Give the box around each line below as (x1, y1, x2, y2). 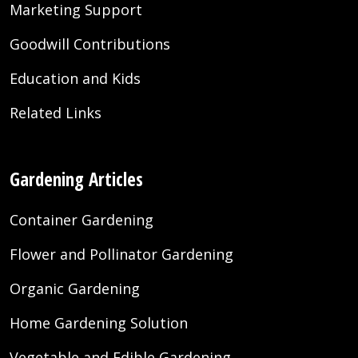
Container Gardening (10, 210, 153, 230)
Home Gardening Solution (10, 313, 188, 333)
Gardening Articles (10, 166, 143, 193)
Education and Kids (10, 69, 141, 89)
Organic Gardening (10, 279, 140, 299)
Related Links (10, 103, 101, 123)
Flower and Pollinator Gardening (10, 245, 233, 265)
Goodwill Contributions (10, 34, 170, 54)
